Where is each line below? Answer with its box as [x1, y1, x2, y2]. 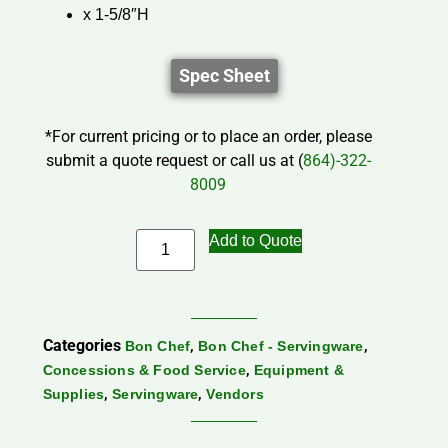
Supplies [42, 386, 105, 403]
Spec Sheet [178, 65, 270, 87]
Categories [42, 336, 121, 356]
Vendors [206, 386, 264, 403]
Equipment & [253, 362, 344, 379]
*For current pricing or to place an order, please [44, 127, 372, 147]
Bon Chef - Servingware [198, 338, 364, 355]
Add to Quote [208, 232, 302, 250]
